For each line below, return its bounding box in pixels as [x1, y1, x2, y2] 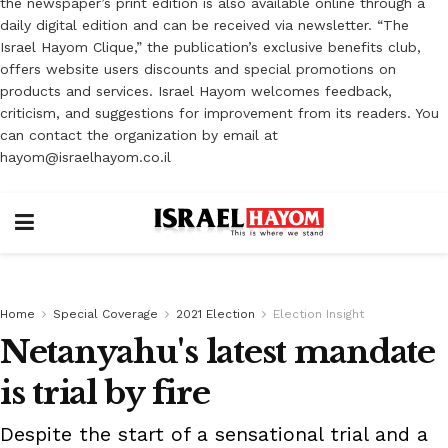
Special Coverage [53, 306, 158, 321]
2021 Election [176, 306, 255, 321]
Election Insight [273, 306, 364, 321]
